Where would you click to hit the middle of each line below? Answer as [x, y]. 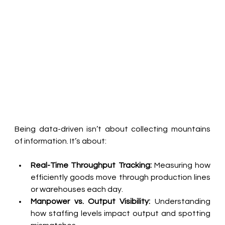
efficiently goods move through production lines [121, 177]
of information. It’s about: [61, 141]
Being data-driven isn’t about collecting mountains [113, 129]
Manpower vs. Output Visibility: [91, 201]
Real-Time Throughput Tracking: [91, 165]
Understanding [180, 201]
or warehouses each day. [77, 189]
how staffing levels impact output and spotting [121, 213]
